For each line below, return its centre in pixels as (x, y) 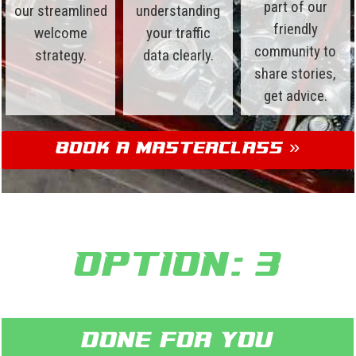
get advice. (295, 96)
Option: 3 (178, 268)
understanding (178, 11)
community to (296, 52)
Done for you (178, 342)
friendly (295, 29)
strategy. (60, 56)
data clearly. (178, 56)
